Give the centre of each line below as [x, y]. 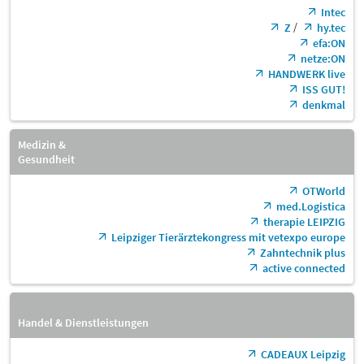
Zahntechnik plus [303, 252]
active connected [304, 268]
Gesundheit [46, 159]
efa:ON [329, 43]
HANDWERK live [307, 74]
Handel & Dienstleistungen [83, 322]
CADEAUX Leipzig [303, 354]
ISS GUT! [324, 89]
